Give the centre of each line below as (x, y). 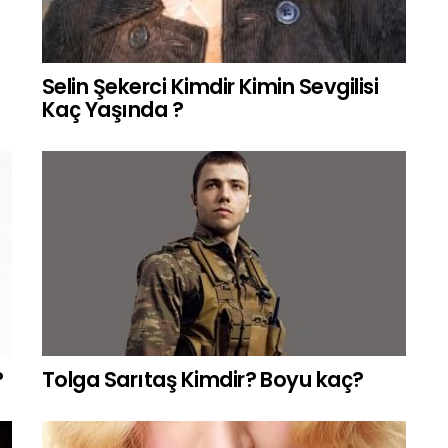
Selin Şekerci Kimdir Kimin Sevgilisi (210, 87)
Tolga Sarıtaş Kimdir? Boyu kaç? (203, 380)
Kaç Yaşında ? (113, 110)
